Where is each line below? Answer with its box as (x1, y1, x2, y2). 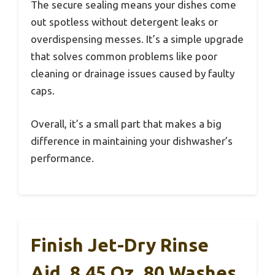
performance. (31, 152, 94, 164)
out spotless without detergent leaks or (31, 16, 218, 28)
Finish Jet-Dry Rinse (31, 234, 209, 256)
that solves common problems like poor (31, 50, 217, 63)
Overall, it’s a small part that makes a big (31, 117, 222, 130)
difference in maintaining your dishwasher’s (31, 134, 233, 147)
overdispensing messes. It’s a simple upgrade (31, 33, 244, 45)
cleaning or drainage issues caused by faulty (31, 68, 234, 80)
